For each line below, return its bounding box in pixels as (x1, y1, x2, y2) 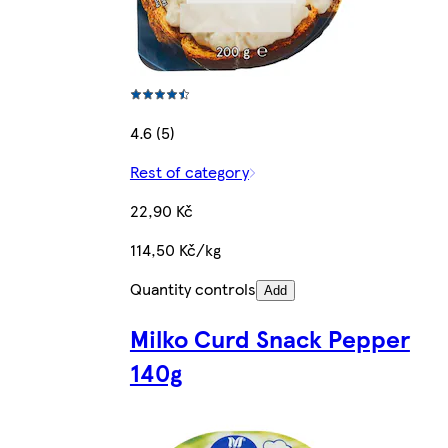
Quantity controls (129, 277, 256, 301)
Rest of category (129, 160, 249, 184)
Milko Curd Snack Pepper (129, 321, 410, 356)
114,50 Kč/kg (129, 238, 221, 262)
